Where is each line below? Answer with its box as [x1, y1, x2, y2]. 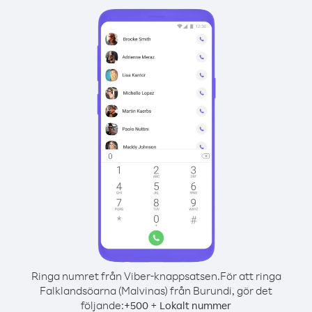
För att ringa [219, 269, 281, 283]
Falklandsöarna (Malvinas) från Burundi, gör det [40, 283, 272, 297]
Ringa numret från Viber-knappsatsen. [31, 269, 220, 283]
